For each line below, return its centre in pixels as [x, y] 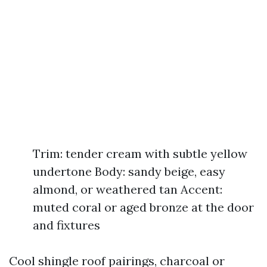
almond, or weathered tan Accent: [128, 189]
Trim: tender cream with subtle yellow [140, 153]
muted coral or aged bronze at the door [143, 207]
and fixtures [66, 225]
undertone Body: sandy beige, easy [129, 171]
